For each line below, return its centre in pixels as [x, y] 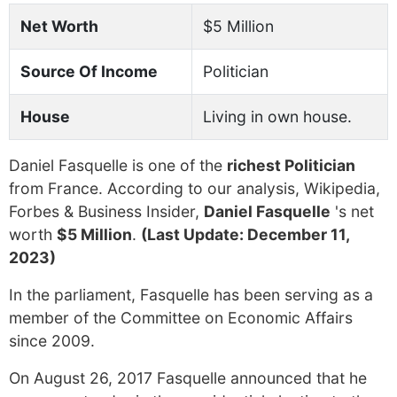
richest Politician [291, 165]
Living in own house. [277, 117]
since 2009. [52, 341]
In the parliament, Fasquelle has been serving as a [191, 295]
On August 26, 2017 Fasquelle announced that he [188, 378]
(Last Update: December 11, [245, 234]
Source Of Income [89, 71]
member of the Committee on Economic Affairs [181, 318]
